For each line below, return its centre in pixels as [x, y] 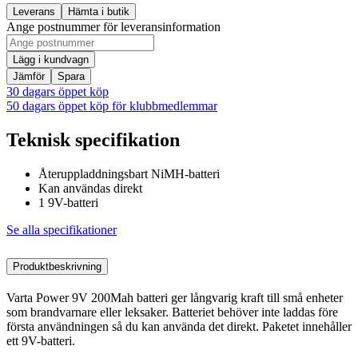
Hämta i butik [99, 11]
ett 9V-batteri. [41, 340]
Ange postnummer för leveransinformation [113, 26]
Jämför [29, 76]
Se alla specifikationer [62, 229]
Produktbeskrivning [57, 266]
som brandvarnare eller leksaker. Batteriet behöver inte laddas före [172, 312]
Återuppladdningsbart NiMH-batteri [129, 173]
